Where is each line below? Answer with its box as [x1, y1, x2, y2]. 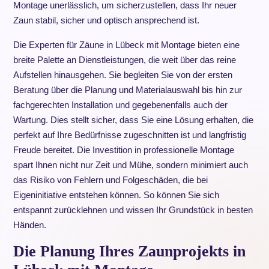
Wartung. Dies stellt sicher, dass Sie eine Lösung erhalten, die [13, 115, 253, 125]
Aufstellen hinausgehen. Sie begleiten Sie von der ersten [13, 70, 232, 80]
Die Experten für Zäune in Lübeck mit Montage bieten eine [13, 40, 240, 50]
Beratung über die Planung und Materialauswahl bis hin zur [13, 85, 242, 95]
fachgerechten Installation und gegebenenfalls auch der [13, 100, 228, 110]
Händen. [13, 220, 46, 230]
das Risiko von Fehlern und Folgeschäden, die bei [13, 175, 208, 185]
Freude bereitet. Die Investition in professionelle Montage [13, 145, 234, 155]
